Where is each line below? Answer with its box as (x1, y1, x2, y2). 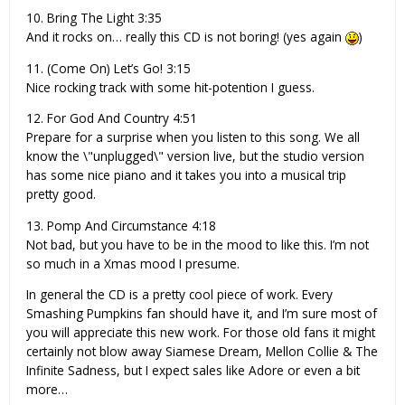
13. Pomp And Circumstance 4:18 (26, 216, 216, 234)
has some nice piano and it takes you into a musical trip (26, 166, 346, 184)
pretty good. (26, 185, 96, 203)
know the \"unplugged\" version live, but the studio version (26, 147, 364, 165)
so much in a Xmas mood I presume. (26, 254, 240, 272)
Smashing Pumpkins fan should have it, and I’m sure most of (26, 305, 377, 323)
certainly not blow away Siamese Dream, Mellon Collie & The (26, 343, 378, 361)
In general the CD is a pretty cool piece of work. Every (26, 286, 333, 304)
